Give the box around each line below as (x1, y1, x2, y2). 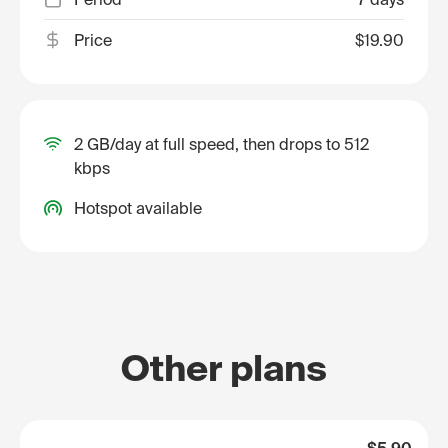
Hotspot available (74, 199, 202, 217)
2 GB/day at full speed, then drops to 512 (74, 135, 369, 153)
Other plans (121, 347, 327, 388)
